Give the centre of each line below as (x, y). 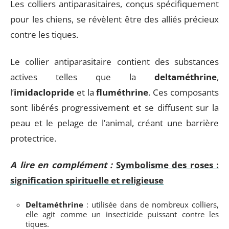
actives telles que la (82, 77)
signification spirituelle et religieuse (87, 180)
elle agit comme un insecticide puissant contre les (122, 214)
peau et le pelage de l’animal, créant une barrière (114, 123)
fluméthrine (122, 92)
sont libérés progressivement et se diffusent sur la (114, 107)
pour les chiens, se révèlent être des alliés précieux (114, 19)
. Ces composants (184, 92)
